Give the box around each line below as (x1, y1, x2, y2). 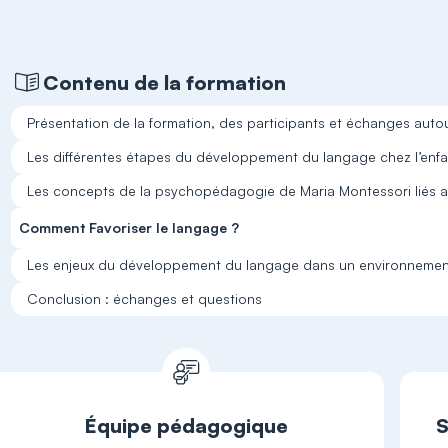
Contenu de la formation (43, 69, 287, 95)
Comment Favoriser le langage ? (19, 219, 240, 236)
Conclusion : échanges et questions (27, 290, 263, 307)
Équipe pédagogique (83, 413, 288, 438)
